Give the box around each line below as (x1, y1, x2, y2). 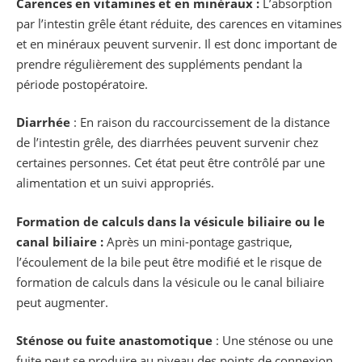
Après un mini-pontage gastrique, (103, 233, 293, 250)
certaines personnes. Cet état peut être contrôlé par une (16, 154, 325, 171)
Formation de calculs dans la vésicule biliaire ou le (16, 213, 325, 229)
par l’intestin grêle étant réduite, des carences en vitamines (16, 15, 342, 32)
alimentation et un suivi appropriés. (16, 175, 214, 192)
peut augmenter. (16, 293, 108, 310)
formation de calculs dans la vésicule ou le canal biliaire (16, 273, 324, 290)
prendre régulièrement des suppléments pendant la (16, 55, 302, 72)
